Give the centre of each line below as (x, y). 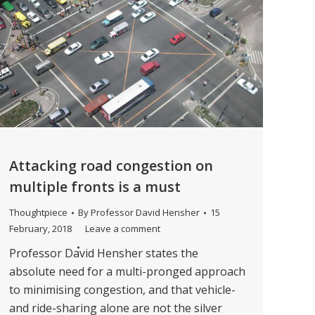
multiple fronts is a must (95, 187)
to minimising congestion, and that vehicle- (122, 290)
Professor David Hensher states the (104, 253)
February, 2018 (40, 229)
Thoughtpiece (38, 213)
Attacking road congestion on (111, 166)
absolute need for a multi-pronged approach (127, 272)
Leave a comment (123, 229)
